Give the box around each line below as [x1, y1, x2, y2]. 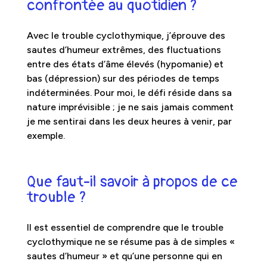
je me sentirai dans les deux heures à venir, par [26, 115, 232, 127]
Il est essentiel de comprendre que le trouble [26, 221, 223, 233]
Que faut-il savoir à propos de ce [26, 172, 238, 191]
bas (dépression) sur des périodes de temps [26, 72, 219, 84]
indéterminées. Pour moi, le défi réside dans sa [26, 86, 232, 98]
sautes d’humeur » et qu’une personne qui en [26, 250, 222, 262]
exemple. [26, 129, 65, 141]
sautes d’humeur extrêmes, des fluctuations [26, 44, 221, 55]
